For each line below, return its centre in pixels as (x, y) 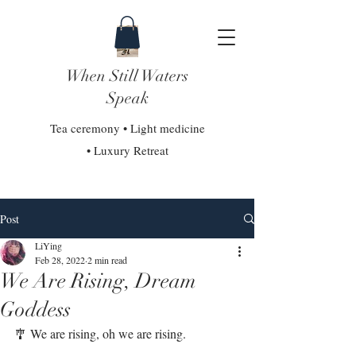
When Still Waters (127, 76)
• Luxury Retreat (127, 150)
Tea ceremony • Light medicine (127, 128)
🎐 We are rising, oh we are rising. (102, 333)
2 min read (107, 260)
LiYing (48, 246)
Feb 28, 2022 (60, 260)
